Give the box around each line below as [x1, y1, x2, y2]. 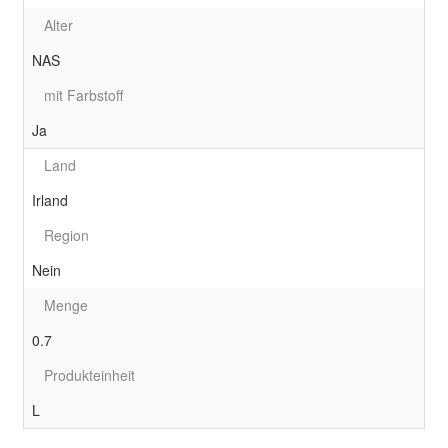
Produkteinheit [44, 365, 135, 386]
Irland [32, 190, 68, 211]
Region [44, 225, 89, 246]
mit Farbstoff [44, 85, 123, 106]
